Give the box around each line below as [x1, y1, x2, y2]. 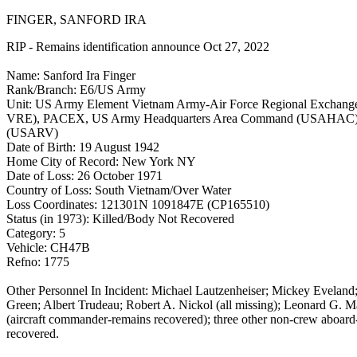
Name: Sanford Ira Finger [6, 69, 135, 82]
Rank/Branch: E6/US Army [6, 83, 146, 96]
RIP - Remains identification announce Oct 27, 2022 [6, 40, 269, 53]
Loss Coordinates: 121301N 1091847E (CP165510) [6, 198, 269, 211]
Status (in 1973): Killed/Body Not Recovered [6, 212, 234, 226]
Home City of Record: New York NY [6, 155, 196, 168]
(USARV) [6, 126, 58, 139]
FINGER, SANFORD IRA [6, 13, 147, 26]
